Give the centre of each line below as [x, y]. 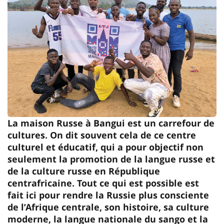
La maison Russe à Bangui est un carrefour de [111, 123]
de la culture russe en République [84, 171]
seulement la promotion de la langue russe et [111, 159]
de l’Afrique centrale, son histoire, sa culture [108, 207]
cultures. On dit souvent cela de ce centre [102, 135]
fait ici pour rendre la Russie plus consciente [108, 195]
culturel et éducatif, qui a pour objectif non [105, 147]
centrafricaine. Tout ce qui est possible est [103, 183]
